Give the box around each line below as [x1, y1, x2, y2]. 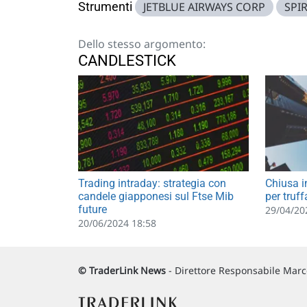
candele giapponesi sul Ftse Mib [78, 190, 234, 204]
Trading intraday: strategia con [78, 177, 226, 191]
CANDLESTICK [78, 52, 176, 69]
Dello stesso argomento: [78, 36, 206, 51]
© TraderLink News [78, 264, 166, 278]
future [78, 203, 107, 217]
